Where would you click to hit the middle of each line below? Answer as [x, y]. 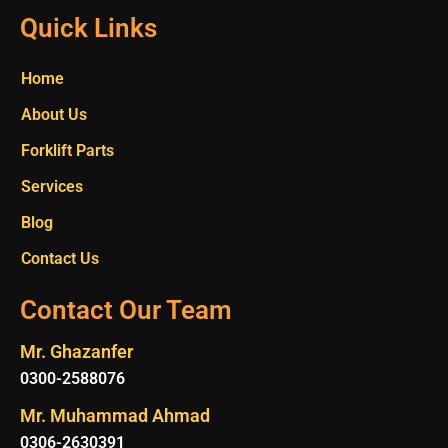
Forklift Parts [67, 151]
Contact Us [60, 259]
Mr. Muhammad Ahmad [115, 416]
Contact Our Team [126, 310]
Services [52, 187]
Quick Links [88, 28]
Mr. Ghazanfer [76, 352]
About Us [54, 115]
